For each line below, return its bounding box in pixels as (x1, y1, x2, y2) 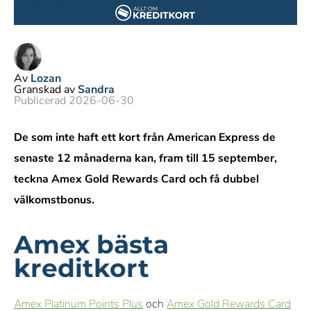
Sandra (78, 82, 115, 97)
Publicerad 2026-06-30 (14, 93, 134, 108)
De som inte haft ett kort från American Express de (14, 130, 276, 145)
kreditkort (14, 253, 149, 283)
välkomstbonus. (14, 192, 94, 208)
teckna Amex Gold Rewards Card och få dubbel (14, 171, 259, 187)
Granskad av (14, 82, 75, 97)
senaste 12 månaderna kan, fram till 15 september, (14, 151, 277, 166)
